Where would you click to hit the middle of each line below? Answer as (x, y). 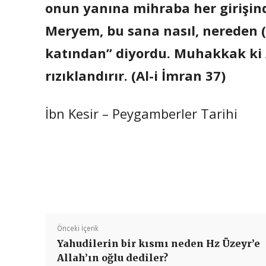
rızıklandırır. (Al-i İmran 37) (135, 75)
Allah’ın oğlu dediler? (113, 258)
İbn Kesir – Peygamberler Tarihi (141, 113)
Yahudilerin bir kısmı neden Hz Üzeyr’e (159, 243)
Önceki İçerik (78, 229)
